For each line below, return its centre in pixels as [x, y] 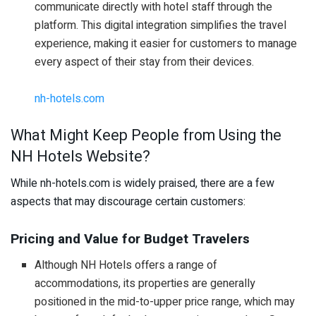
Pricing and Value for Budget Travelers [130, 239]
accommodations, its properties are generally [145, 283]
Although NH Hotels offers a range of [126, 265]
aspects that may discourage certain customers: [128, 202]
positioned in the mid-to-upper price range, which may [165, 302]
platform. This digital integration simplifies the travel [161, 25]
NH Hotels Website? [80, 156]
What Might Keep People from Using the [146, 135]
